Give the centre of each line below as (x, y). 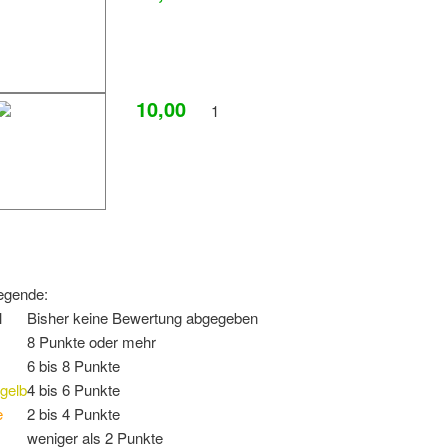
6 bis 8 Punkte (73, 366)
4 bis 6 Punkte (73, 390)
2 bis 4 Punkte (73, 414)
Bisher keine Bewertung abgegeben (142, 318)
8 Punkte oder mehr (91, 342)
